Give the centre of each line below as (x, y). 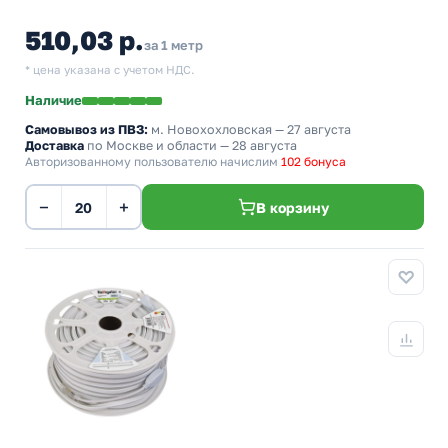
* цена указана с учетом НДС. (109, 70)
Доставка (54, 145)
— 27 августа (311, 129)
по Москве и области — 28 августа (190, 145)
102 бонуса (313, 161)
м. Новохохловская (211, 129)
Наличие (53, 100)
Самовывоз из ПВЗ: (86, 129)
